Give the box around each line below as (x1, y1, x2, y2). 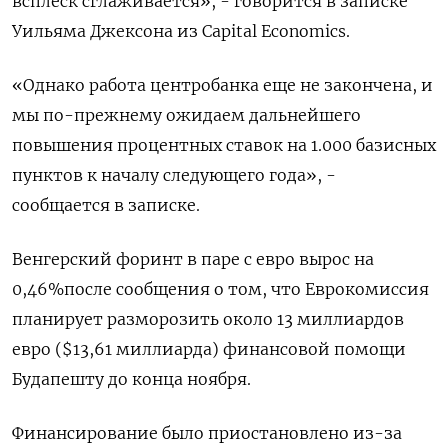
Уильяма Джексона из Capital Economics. (12, 20, 350, 41)
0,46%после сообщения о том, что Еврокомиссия (12, 278, 429, 299)
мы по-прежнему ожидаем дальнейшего (12, 104, 361, 125)
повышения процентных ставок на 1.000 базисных (12, 134, 436, 155)
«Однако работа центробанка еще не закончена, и (12, 74, 433, 95)
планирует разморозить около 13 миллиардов (12, 308, 404, 329)
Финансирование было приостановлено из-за (12, 422, 402, 443)
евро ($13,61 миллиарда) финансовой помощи (12, 338, 406, 359)
